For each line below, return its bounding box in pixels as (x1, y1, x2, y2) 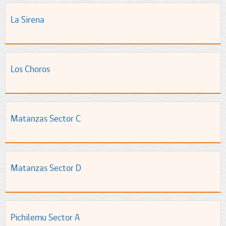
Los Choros (11, 64, 50, 74)
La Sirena (11, 14, 44, 25)
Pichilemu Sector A (11, 212, 80, 222)
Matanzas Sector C (11, 113, 81, 124)
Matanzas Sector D (11, 162, 81, 173)
